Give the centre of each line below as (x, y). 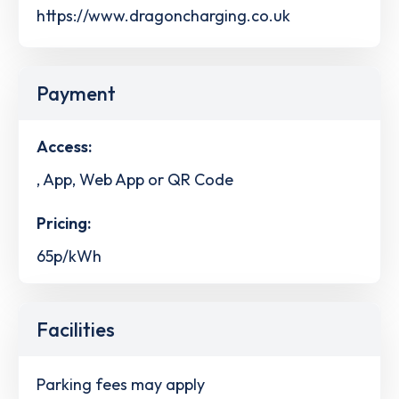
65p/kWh (69, 256)
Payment (76, 93)
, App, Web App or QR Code (135, 179)
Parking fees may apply (121, 384)
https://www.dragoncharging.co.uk (163, 15)
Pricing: (64, 224)
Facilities (76, 330)
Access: (64, 146)
